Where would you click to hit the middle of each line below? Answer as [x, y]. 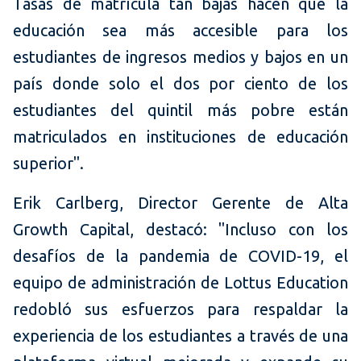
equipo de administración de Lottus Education [180, 283]
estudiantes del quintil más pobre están [180, 110]
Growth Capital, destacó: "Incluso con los [180, 230]
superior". [48, 164]
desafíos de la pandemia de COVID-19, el [180, 256]
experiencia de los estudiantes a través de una [180, 336]
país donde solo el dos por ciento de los [180, 84]
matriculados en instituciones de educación [180, 137]
